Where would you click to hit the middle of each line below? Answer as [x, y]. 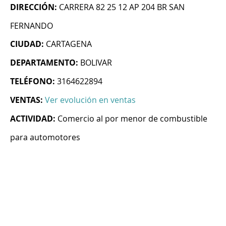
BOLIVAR [96, 63]
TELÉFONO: [33, 81]
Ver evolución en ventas [90, 100]
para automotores [45, 137]
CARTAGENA [69, 44]
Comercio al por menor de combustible [132, 119]
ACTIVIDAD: [33, 119]
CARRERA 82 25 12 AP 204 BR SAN [122, 7]
